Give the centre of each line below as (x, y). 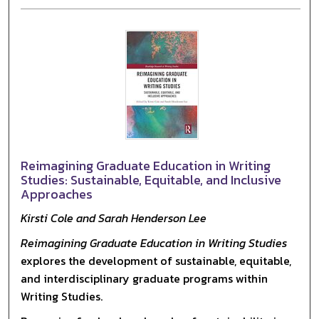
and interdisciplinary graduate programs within (145, 278)
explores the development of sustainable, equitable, (156, 260)
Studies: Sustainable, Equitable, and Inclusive (151, 179)
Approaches (57, 194)
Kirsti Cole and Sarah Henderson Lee (114, 218)
